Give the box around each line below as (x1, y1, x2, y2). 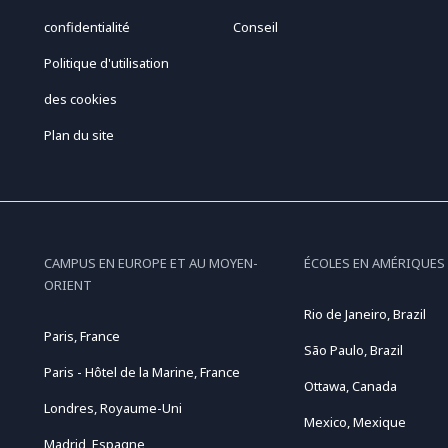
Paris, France (43, 327, 120, 346)
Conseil (233, 18, 279, 37)
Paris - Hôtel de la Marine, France (43, 363, 240, 382)
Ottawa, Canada (303, 377, 397, 396)
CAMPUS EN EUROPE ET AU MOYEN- (43, 254, 258, 273)
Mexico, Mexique (303, 413, 406, 432)
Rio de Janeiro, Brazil (303, 305, 426, 324)
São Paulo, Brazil (303, 341, 403, 360)
